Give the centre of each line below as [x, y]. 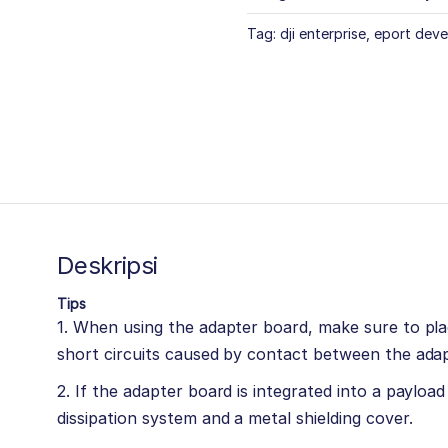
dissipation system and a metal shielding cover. [235, 417]
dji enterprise [322, 33]
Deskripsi [108, 265]
